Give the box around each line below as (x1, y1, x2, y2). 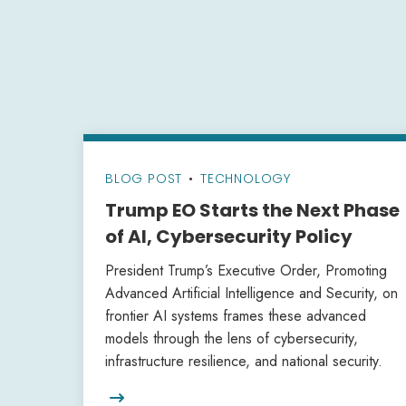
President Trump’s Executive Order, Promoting (105, 260, 387, 281)
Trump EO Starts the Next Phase (105, 198, 400, 223)
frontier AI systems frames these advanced (105, 305, 366, 326)
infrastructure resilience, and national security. (105, 351, 382, 372)
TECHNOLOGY (200, 169, 292, 188)
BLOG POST (105, 169, 183, 188)
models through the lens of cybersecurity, (105, 328, 358, 349)
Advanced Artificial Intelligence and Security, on (105, 283, 398, 304)
